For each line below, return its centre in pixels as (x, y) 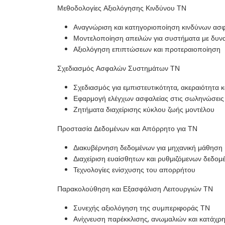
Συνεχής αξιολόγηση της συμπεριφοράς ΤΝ (142, 208)
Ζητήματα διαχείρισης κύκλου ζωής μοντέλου (144, 110)
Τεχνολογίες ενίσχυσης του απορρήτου (134, 170)
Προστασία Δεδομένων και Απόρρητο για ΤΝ (127, 129)
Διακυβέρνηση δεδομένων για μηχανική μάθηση (148, 148)
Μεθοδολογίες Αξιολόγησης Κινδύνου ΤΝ (122, 8)
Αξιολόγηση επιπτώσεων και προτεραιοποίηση (147, 49)
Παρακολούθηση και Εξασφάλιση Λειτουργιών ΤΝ (135, 189)
